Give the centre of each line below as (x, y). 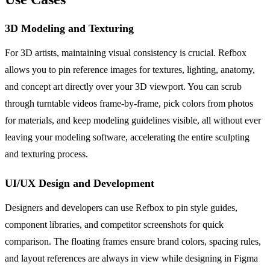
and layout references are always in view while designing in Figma (131, 259)
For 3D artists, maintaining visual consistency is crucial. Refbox (126, 53)
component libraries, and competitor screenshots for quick (114, 225)
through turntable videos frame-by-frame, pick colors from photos (129, 104)
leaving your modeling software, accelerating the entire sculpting (127, 137)
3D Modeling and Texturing (69, 29)
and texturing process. (46, 154)
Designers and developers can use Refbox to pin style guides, (121, 208)
